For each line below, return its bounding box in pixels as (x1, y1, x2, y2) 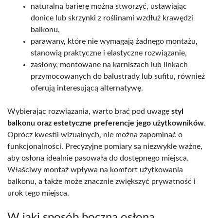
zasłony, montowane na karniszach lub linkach (31, 61, 188, 69)
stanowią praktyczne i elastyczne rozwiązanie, (31, 49, 187, 57)
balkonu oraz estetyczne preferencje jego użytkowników (7, 119, 204, 127)
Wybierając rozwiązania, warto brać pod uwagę (7, 108, 171, 116)
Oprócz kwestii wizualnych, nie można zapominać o (7, 131, 182, 139)
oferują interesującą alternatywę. (31, 84, 143, 92)
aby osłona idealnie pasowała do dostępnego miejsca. (7, 154, 189, 163)
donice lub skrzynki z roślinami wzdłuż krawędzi (31, 14, 193, 22)
